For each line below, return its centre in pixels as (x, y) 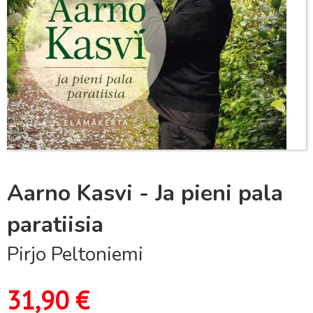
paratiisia (55, 225)
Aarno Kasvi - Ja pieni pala (145, 193)
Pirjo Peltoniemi (75, 254)
